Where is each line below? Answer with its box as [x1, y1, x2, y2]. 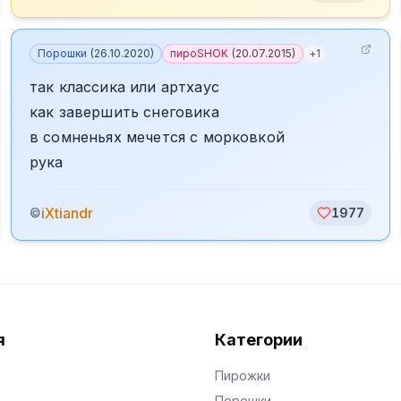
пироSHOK [170, 47, 228, 60]
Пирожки [215, 368, 270, 383]
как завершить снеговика [30, 103, 219, 121]
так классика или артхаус [30, 78, 219, 96]
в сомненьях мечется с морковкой [30, 128, 285, 146]
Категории [215, 330, 303, 349]
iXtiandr [41, 204, 93, 222]
